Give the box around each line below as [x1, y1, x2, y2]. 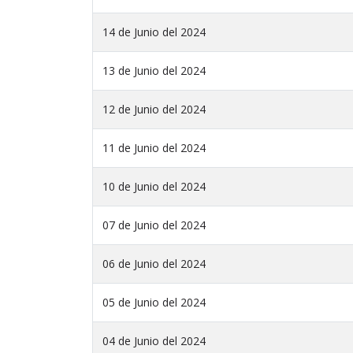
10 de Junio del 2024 [102, 179, 206, 195]
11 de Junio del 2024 [102, 140, 206, 156]
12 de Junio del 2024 [102, 102, 206, 117]
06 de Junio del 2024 [102, 256, 206, 272]
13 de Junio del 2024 [102, 63, 206, 79]
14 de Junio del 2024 [102, 24, 206, 40]
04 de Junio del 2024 [102, 333, 206, 349]
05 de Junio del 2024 [102, 295, 206, 310]
